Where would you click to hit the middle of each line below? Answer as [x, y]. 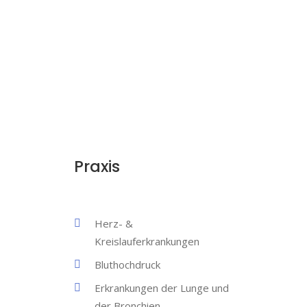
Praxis [97, 167]
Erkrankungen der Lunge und [162, 288]
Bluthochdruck [127, 265]
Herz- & [114, 223]
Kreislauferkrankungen [147, 241]
